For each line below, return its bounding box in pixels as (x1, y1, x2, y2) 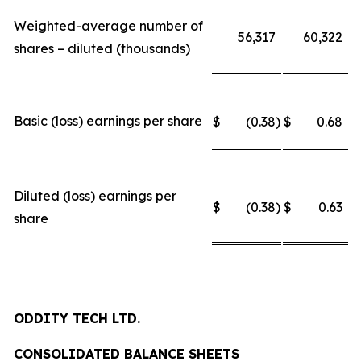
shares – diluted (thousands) (14, 40, 190, 56)
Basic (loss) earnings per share (14, 113, 202, 129)
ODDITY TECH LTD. (14, 310, 140, 326)
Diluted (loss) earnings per (14, 188, 176, 204)
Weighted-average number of (14, 18, 203, 34)
